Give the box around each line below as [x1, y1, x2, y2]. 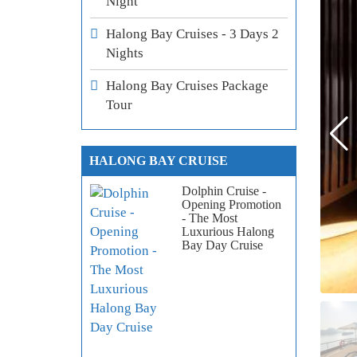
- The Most [182, 211, 237, 226]
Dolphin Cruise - [182, 184, 266, 198]
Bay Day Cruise [182, 238, 263, 253]
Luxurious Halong [182, 225, 274, 239]
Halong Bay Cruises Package [106, 78, 269, 94]
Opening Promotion [182, 198, 281, 212]
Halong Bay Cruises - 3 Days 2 [106, 26, 279, 42]
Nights [106, 45, 143, 61]
